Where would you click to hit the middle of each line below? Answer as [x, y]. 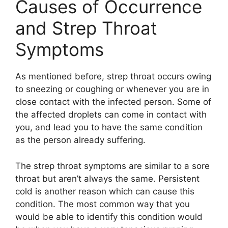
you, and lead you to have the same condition [109, 127]
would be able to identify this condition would [109, 217]
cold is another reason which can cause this [105, 191]
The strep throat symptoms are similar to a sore [112, 166]
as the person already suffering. [80, 140]
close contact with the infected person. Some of [113, 102]
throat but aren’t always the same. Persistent [107, 178]
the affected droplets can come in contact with [111, 115]
